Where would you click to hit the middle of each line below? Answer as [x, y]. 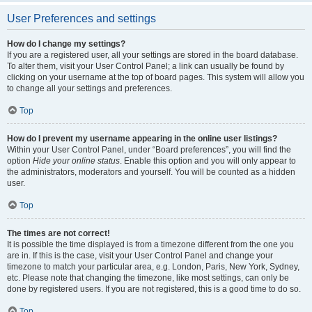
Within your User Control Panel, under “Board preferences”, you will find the [149, 150]
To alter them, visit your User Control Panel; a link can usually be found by [146, 66]
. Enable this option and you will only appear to [208, 161]
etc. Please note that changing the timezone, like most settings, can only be [148, 278]
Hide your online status [76, 161]
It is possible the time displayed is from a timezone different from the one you [150, 244]
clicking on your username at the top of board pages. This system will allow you [156, 77]
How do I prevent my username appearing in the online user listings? [142, 139]
